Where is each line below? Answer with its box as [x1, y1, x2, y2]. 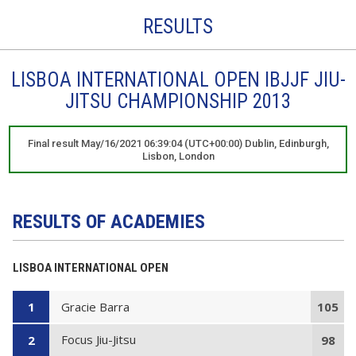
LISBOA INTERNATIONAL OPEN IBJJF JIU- [10, 68, 346, 92]
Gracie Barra [61, 298, 130, 315]
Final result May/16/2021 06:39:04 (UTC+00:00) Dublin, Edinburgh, [27, 137, 329, 150]
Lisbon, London [141, 150, 215, 163]
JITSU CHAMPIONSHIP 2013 [65, 90, 291, 114]
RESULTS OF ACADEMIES [13, 211, 205, 234]
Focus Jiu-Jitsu [61, 331, 136, 348]
